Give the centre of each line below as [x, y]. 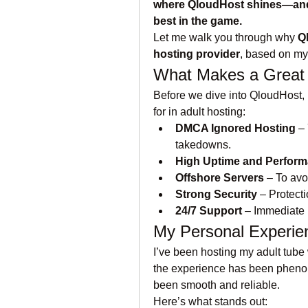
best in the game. [198, 21]
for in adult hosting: [199, 112]
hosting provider [197, 54]
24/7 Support [209, 211]
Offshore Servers [220, 178]
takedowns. [203, 145]
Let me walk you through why [225, 37]
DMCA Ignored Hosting [235, 128]
